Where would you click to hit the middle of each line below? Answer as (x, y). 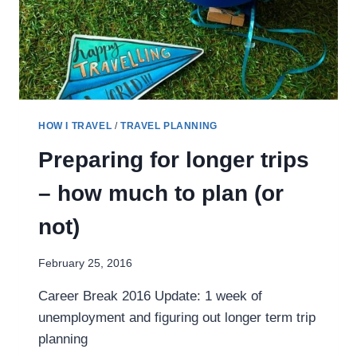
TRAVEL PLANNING (169, 126)
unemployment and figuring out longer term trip (177, 317)
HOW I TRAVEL (75, 126)
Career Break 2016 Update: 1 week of (150, 296)
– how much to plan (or (161, 194)
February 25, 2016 (85, 263)
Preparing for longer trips (174, 160)
